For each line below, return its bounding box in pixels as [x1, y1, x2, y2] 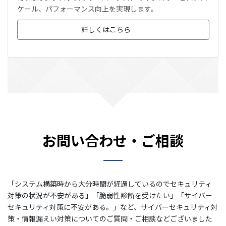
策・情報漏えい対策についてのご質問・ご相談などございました [8, 213, 212, 224]
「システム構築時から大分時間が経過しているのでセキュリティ [8, 179, 212, 189]
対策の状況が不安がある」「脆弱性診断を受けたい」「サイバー [8, 190, 212, 201]
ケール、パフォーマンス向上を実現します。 [17, 3, 158, 14]
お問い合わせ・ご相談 [42, 130, 184, 151]
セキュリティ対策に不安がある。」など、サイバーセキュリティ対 [8, 202, 218, 212]
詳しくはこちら [81, 24, 131, 35]
